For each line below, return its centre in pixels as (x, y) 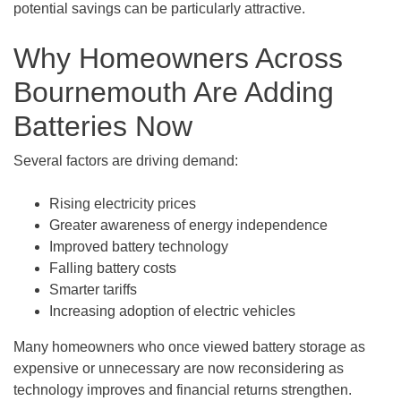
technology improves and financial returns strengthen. (183, 390)
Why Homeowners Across (178, 58)
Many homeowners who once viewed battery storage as (189, 347)
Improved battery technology (139, 247)
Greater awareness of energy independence (188, 225)
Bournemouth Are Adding (174, 92)
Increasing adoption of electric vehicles (172, 311)
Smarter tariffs (93, 290)
